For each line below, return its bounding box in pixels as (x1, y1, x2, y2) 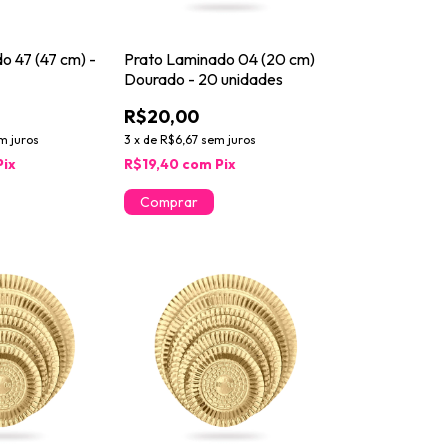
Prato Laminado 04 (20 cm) (123, 49, 315, 70)
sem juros (200, 132, 256, 148)
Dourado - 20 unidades (123, 69, 283, 90)
